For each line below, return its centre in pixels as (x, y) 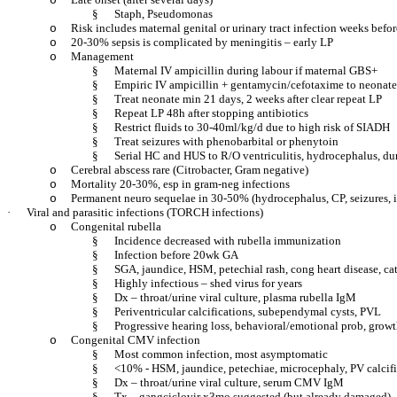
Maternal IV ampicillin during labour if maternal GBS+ (246, 70)
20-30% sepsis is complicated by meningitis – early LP (202, 42)
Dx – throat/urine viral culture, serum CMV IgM (229, 382)
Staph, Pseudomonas (163, 14)
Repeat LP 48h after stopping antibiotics (211, 113)
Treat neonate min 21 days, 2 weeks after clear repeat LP (248, 99)
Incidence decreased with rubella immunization (228, 241)
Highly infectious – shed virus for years (208, 283)
